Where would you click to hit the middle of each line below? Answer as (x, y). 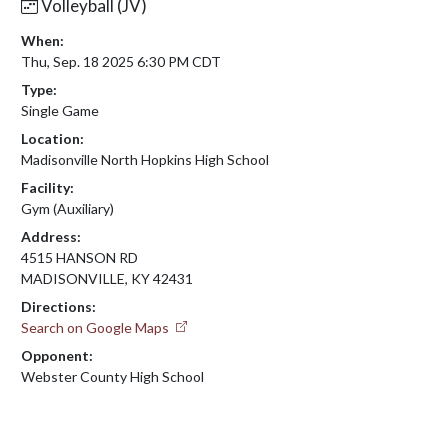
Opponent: (57, 355)
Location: (52, 138)
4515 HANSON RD (79, 257)
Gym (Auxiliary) (67, 208)
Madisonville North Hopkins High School (145, 159)
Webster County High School (112, 376)
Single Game (60, 110)
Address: (51, 236)
